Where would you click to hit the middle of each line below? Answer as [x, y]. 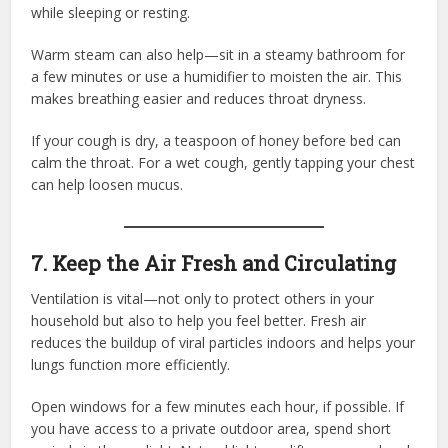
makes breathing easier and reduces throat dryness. [199, 98]
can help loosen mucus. [107, 184]
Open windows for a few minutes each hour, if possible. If [218, 406]
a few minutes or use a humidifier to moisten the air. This [217, 76]
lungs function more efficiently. [131, 364]
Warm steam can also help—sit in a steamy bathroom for [218, 54]
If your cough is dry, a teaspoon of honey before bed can [216, 140]
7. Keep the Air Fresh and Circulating [214, 262]
